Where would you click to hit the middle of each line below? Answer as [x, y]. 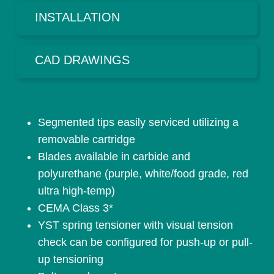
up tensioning [71, 260]
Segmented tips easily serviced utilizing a [139, 123]
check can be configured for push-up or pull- [146, 243]
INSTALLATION [78, 17]
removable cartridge [87, 140]
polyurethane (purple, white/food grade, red [143, 174]
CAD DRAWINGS [83, 60]
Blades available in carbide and [114, 157]
